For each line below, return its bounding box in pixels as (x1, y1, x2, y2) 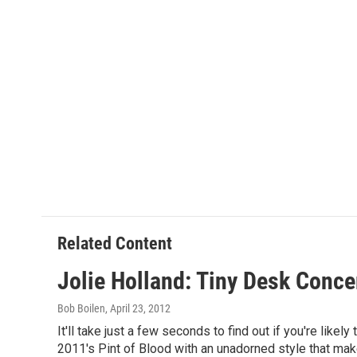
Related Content (57, 233, 172, 253)
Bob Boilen (57, 301, 105, 315)
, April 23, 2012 (105, 301, 171, 315)
